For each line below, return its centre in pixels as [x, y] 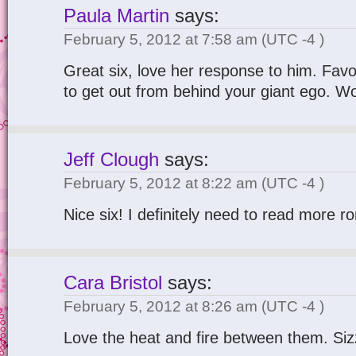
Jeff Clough [111, 160]
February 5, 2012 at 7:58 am [163, 39]
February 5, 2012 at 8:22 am [163, 183]
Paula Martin [116, 16]
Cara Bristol [113, 283]
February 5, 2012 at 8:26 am [163, 306]
